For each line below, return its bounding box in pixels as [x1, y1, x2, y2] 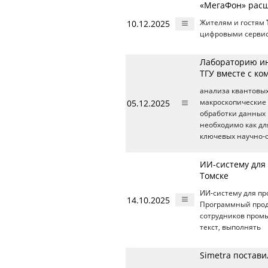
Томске [200, 169, 229, 181]
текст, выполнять [200, 222, 261, 232]
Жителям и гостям [200, 17, 266, 27]
